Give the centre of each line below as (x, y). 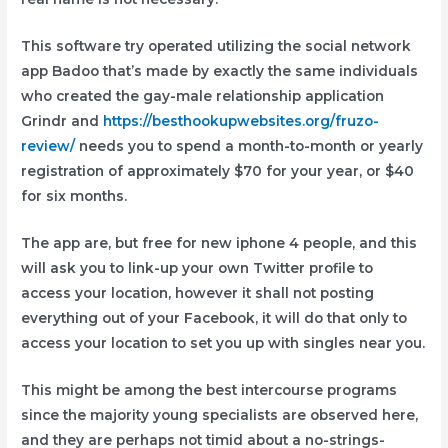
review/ (48, 146)
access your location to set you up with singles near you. (223, 342)
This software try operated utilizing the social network (216, 46)
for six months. (74, 196)
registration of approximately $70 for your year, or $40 (218, 171)
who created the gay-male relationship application (203, 96)
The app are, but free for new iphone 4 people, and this (219, 242)
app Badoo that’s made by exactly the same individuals (220, 71)
